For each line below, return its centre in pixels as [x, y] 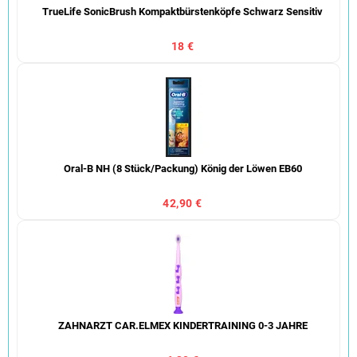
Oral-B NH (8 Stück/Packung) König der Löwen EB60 [182, 168]
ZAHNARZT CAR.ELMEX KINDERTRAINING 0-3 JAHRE [182, 325]
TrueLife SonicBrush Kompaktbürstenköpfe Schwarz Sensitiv [182, 11]
